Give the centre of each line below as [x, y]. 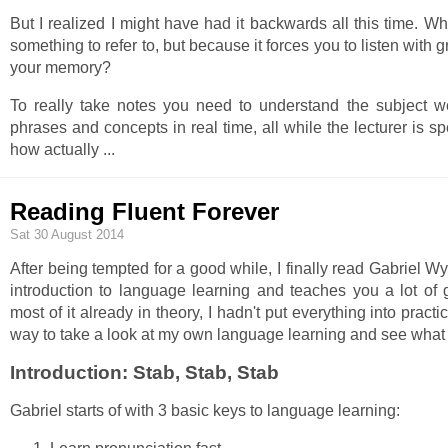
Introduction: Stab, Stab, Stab [144, 372]
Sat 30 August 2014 [67, 234]
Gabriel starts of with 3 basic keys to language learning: [205, 410]
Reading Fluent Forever [144, 212]
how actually [56, 150]
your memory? [60, 68]
